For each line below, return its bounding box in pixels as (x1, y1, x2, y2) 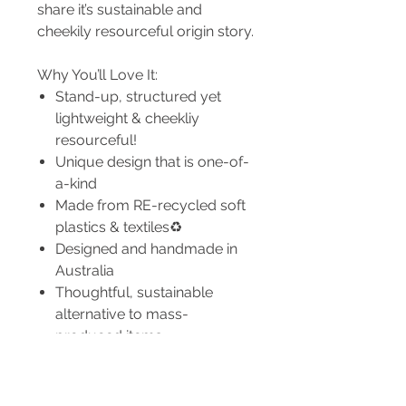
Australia (55, 262, 114, 279)
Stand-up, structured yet (55, 88, 221, 105)
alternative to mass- (55, 305, 188, 323)
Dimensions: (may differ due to (37, 371, 238, 388)
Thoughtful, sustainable (55, 284, 213, 301)
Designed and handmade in (55, 240, 237, 257)
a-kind (55, 175, 97, 192)
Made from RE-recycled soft (55, 197, 246, 214)
